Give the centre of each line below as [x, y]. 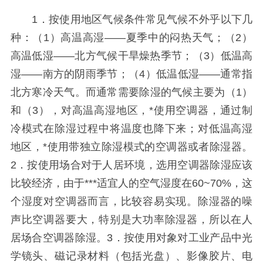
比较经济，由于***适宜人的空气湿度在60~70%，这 [131, 183]
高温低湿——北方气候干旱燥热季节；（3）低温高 [131, 55]
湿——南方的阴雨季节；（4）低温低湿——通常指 [131, 74]
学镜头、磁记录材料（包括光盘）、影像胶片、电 [131, 256]
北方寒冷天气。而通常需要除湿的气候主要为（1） [131, 92]
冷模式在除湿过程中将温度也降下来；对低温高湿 [131, 128]
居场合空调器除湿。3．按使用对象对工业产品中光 [131, 237]
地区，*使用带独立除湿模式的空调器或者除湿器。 [131, 146]
